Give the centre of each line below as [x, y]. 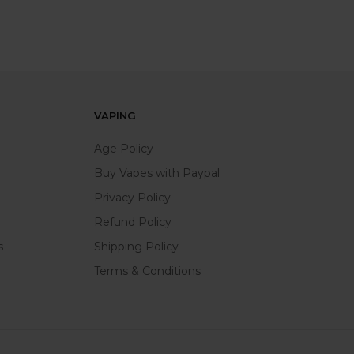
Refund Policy [133, 222]
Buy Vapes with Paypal [157, 173]
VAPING [115, 116]
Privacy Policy [133, 198]
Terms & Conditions [148, 271]
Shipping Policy [137, 247]
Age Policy [124, 149]
